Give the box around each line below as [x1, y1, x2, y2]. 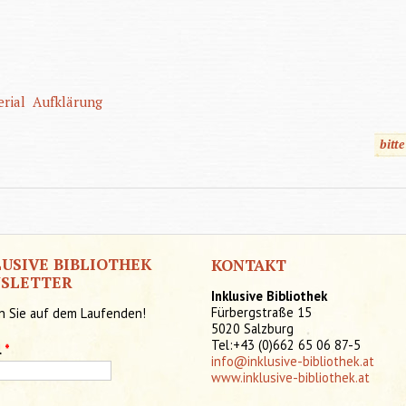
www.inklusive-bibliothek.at [210, 368, 370, 386]
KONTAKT [210, 254, 286, 275]
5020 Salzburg [210, 319, 294, 337]
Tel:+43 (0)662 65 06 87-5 [210, 335, 361, 353]
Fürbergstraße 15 [210, 303, 312, 321]
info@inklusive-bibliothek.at [210, 352, 374, 370]
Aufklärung [32, 92, 102, 111]
